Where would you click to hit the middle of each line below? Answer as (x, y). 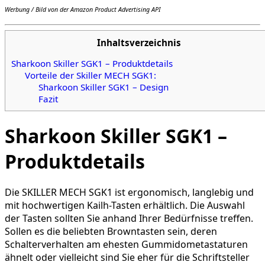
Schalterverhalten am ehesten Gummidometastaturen (126, 244)
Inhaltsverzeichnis (139, 42)
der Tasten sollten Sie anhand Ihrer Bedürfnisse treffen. (129, 218)
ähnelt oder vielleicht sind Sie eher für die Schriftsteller (127, 257)
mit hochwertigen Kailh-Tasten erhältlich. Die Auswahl (125, 205)
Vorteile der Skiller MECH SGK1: (90, 75)
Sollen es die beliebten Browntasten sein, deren (111, 231)
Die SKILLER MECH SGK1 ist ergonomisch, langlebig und (129, 192)
